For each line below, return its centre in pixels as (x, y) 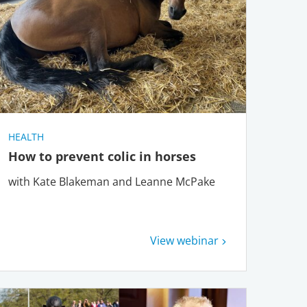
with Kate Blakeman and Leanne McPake (111, 181)
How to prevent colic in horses (103, 156)
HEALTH (26, 136)
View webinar (184, 241)
